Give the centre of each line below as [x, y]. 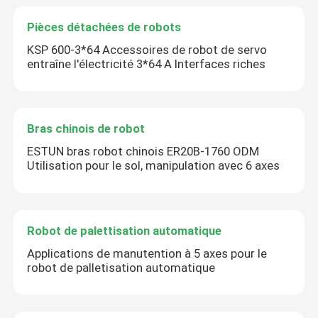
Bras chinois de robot [86, 129]
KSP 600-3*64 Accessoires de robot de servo [147, 49]
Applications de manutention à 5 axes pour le [147, 253]
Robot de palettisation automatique [125, 230]
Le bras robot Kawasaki [88, 34]
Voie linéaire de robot [82, 79]
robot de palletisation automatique [121, 267]
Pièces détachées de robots [104, 27]
